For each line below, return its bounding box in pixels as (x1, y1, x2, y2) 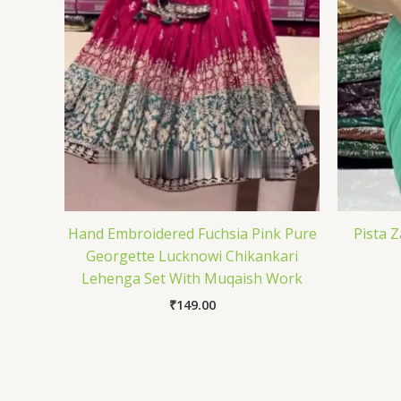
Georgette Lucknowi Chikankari (86, 246, 298, 267)
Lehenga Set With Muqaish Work (81, 269, 303, 289)
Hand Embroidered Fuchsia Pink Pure (67, 224, 317, 244)
